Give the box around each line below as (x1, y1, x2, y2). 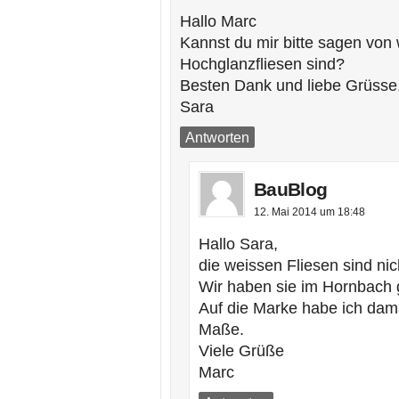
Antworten (185, 129, 249, 145)
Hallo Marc (180, 12, 256, 30)
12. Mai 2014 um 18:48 (254, 206, 365, 218)
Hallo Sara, (199, 235, 278, 253)
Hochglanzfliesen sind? (180, 55, 345, 73)
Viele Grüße (199, 342, 284, 360)
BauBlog (254, 179, 328, 199)
